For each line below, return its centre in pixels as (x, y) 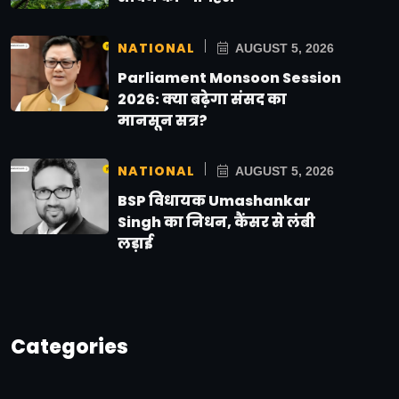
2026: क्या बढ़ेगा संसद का (202, 100)
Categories (69, 347)
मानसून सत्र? (163, 121)
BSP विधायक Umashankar (214, 201)
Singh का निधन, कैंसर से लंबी (216, 223)
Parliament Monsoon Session (229, 78)
